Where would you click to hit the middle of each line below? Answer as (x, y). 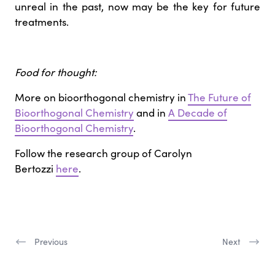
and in (151, 112)
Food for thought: (56, 72)
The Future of (219, 97)
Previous (51, 241)
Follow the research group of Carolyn (103, 153)
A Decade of (198, 112)
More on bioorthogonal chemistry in (101, 97)
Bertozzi (35, 168)
